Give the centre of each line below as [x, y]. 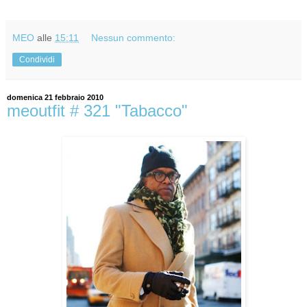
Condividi [37, 60]
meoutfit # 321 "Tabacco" [97, 111]
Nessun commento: [134, 38]
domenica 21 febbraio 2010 [55, 98]
